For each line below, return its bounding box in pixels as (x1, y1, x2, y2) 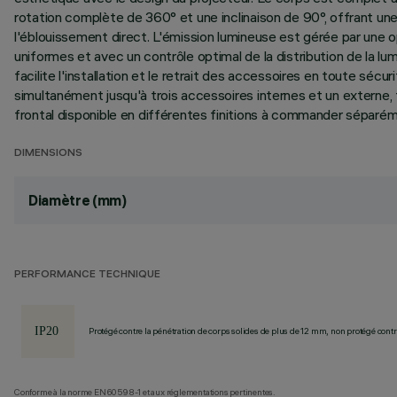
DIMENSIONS (14, 148, 82, 160)
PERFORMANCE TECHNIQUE (14, 269, 160, 281)
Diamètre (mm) (28, 191, 127, 209)
